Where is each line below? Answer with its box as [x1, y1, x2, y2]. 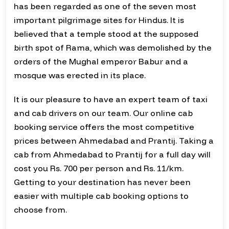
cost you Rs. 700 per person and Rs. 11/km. [14, 163, 184, 174]
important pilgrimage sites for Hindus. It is [14, 15, 184, 26]
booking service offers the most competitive [14, 122, 194, 132]
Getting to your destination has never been [14, 177, 191, 188]
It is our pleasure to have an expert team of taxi [14, 94, 208, 105]
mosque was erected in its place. [14, 70, 146, 81]
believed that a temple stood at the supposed [14, 29, 198, 39]
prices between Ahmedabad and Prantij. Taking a [14, 135, 214, 146]
